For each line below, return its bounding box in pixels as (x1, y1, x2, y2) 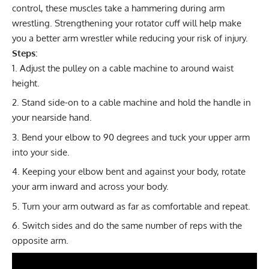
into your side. (12, 146, 70, 158)
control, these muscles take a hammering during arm (12, 2, 225, 14)
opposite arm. (12, 235, 68, 247)
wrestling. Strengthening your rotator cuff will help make (12, 17, 241, 29)
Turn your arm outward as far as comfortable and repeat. (22, 200, 250, 212)
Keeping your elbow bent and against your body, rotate (22, 166, 246, 178)
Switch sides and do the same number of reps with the (22, 220, 242, 232)
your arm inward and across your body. (12, 181, 169, 193)
